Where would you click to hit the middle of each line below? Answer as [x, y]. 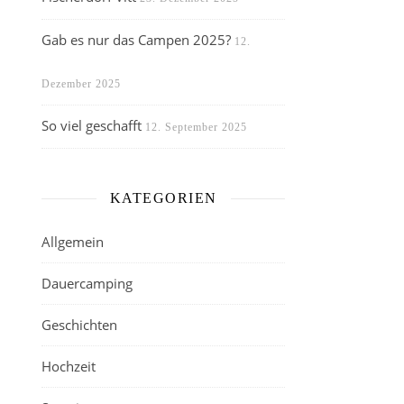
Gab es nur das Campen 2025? [136, 40]
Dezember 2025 [81, 84]
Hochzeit [69, 366]
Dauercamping [87, 283]
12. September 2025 [196, 127]
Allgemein [73, 242]
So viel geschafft [92, 125]
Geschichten [79, 325]
